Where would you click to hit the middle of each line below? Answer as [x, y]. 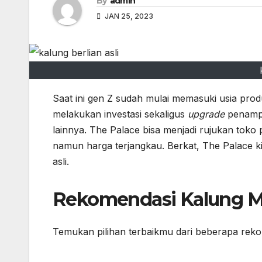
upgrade [208, 114]
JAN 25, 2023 [128, 16]
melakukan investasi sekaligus [120, 114]
